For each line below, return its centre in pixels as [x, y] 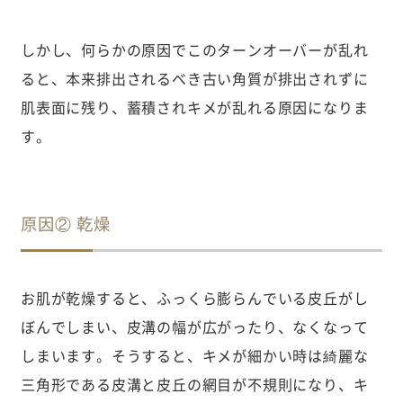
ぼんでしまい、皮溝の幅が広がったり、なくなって [194, 326]
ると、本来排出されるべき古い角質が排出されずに [194, 78]
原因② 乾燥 [65, 224]
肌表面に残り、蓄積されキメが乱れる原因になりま [194, 107]
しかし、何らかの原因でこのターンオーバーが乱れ [194, 49]
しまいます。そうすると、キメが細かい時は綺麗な [194, 355]
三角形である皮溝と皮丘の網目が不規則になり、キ [194, 384]
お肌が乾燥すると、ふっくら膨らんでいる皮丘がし [194, 297]
